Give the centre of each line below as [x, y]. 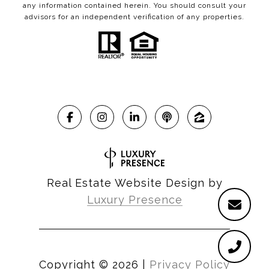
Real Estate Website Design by [134, 183]
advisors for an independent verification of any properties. [134, 17]
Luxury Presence [134, 200]
